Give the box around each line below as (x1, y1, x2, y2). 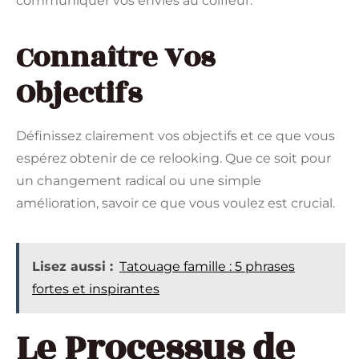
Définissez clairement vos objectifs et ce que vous (16, 128, 335, 144)
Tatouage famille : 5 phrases (119, 259, 295, 275)
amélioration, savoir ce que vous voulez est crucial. (16, 196, 335, 212)
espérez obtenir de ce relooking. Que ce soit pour (16, 151, 331, 167)
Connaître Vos (16, 36, 215, 80)
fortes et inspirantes (32, 281, 159, 297)
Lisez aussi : (32, 259, 113, 275)
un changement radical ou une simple (16, 173, 261, 189)
